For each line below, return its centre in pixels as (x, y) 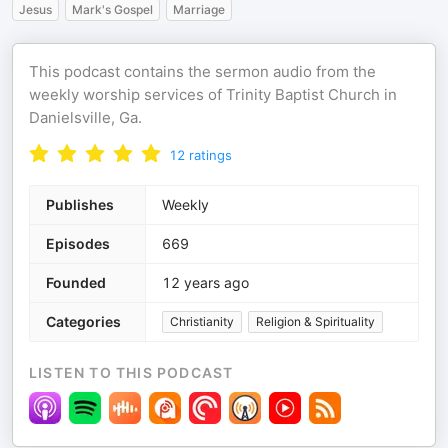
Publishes (80, 204)
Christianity (202, 321)
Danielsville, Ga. (85, 117)
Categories (83, 321)
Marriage (199, 9)
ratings (210, 155)
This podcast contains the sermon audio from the (202, 71)
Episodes (78, 243)
